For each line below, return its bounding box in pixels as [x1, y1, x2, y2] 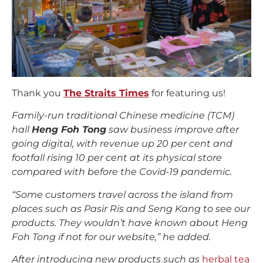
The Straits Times [63, 87, 149, 99]
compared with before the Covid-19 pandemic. [12, 166, 232, 178]
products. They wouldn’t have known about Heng [12, 217, 248, 228]
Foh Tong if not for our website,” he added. [12, 231, 211, 242]
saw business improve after [106, 124, 239, 136]
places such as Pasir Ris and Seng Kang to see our [12, 203, 250, 214]
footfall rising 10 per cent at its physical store [12, 152, 222, 164]
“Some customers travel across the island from [12, 188, 233, 200]
